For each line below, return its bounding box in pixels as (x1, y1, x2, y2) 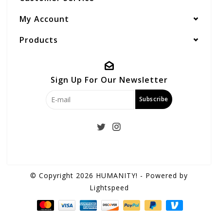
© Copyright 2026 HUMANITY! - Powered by (30, 170, 188, 180)
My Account (19, 13, 69, 24)
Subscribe (139, 94, 168, 103)
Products (19, 34, 58, 45)
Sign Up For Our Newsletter (50, 74, 168, 85)
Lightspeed (89, 182, 129, 192)
